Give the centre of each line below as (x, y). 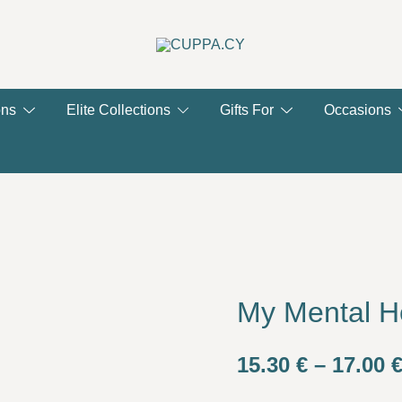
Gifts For (247, 110)
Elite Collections (118, 110)
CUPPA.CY (201, 76)
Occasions (358, 110)
